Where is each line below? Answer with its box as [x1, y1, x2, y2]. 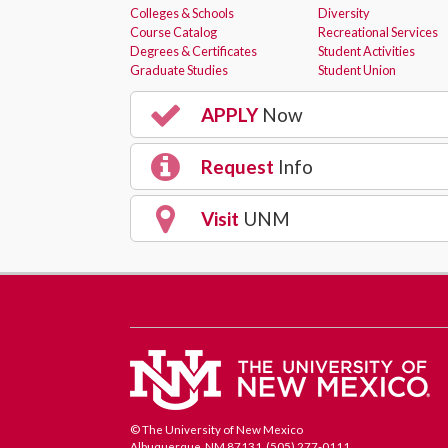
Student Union [317, 62, 396, 78]
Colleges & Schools [130, 5, 234, 21]
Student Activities [317, 43, 415, 59]
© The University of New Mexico [130, 423, 303, 436]
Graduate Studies [130, 62, 228, 78]
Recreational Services [317, 24, 438, 40]
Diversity [317, 5, 370, 21]
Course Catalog [130, 24, 217, 40]
